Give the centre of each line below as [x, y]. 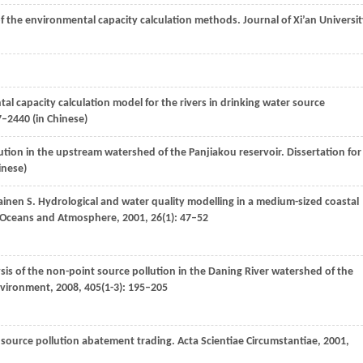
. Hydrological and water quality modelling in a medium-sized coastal [196, 202]
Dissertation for [323, 153]
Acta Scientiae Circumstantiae [246, 342]
